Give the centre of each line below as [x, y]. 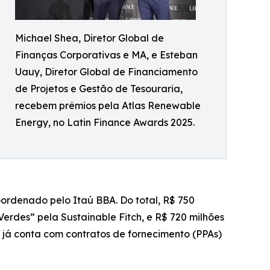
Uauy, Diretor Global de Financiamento [106, 72]
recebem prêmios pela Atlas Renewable [108, 106]
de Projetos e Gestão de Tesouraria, [99, 89]
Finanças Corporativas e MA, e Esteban [106, 55]
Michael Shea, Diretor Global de [89, 38]
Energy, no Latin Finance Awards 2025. [105, 123]
